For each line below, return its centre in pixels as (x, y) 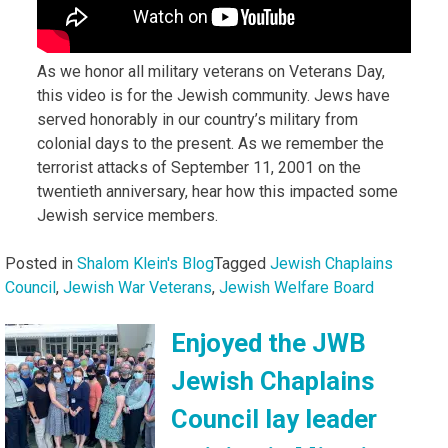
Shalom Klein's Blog (145, 263)
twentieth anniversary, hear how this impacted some (217, 191)
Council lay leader (274, 418)
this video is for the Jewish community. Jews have (213, 95)
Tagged (242, 263)
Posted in (41, 263)
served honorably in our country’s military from (197, 119)
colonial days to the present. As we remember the (210, 143)
